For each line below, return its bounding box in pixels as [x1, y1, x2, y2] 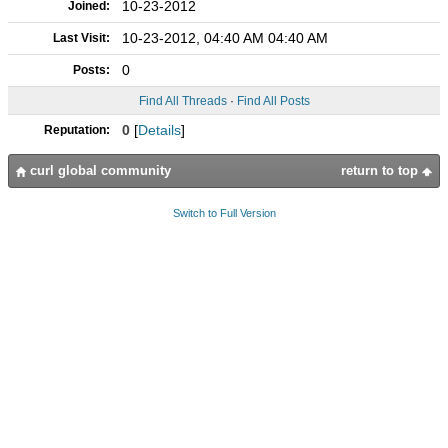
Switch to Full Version [172, 207, 276, 219]
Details [138, 122, 181, 138]
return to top [341, 163, 422, 178]
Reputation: [44, 123, 110, 137]
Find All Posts [236, 94, 310, 108]
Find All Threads [138, 94, 227, 108]
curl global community [26, 163, 171, 178]
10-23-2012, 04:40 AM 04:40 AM [122, 30, 328, 46]
